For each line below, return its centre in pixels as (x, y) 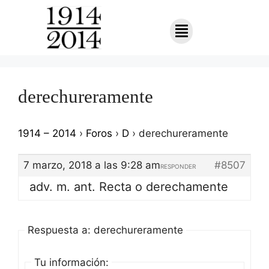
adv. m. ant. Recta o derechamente (129, 187)
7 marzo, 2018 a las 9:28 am (92, 165)
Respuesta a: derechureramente (105, 230)
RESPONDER (178, 167)
